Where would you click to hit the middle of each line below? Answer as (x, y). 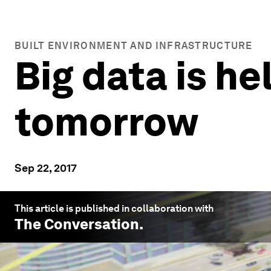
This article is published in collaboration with (114, 208)
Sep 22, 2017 (46, 168)
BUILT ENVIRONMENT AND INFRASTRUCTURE (134, 46)
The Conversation (77, 224)
